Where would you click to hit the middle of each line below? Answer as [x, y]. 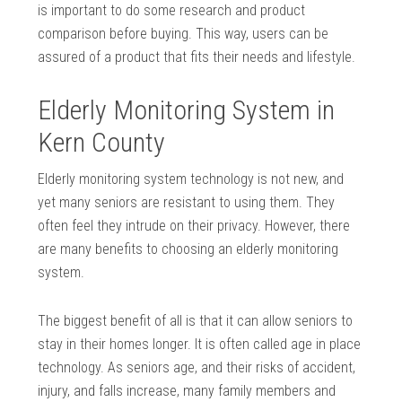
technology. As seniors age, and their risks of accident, [197, 368]
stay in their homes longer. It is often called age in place [200, 345]
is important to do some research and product [172, 11]
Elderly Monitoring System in [187, 110]
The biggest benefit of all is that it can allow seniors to [196, 321]
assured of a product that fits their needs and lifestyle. [197, 57]
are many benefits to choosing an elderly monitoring [188, 249]
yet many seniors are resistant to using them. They [187, 203]
